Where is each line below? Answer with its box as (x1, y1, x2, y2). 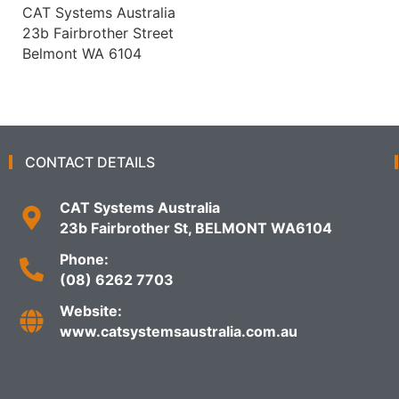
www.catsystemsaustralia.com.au (59, 322, 297, 340)
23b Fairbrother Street (22, 23, 174, 42)
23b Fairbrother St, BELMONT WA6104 (59, 218, 332, 237)
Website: (59, 301, 122, 320)
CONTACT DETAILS (25, 152, 155, 171)
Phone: (59, 249, 109, 268)
